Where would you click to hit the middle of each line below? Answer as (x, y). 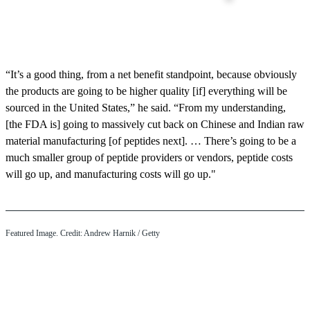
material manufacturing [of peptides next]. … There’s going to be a (151, 140)
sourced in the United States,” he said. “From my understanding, (146, 107)
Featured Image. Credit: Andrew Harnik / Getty (83, 233)
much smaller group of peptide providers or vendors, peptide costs (149, 157)
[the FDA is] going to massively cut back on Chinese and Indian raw (155, 124)
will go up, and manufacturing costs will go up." (111, 174)
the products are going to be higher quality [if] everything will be (146, 91)
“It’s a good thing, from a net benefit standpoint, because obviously (151, 74)
